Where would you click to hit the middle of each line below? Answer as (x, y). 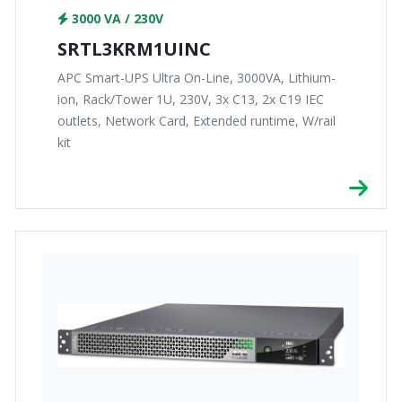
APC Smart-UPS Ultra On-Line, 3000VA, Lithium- (197, 78)
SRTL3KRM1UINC (134, 49)
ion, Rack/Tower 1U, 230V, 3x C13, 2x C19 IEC (191, 100)
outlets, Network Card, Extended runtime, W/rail (197, 121)
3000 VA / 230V (116, 19)
